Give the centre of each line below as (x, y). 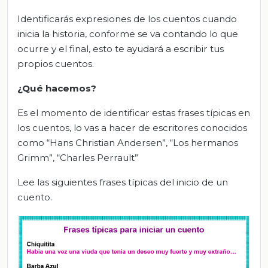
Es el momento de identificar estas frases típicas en (134, 112)
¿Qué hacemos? (57, 88)
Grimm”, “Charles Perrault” (78, 157)
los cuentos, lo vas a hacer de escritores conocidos (132, 127)
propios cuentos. (56, 63)
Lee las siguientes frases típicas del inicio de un (123, 182)
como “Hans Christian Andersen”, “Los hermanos (128, 142)
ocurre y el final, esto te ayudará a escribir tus (121, 48)
